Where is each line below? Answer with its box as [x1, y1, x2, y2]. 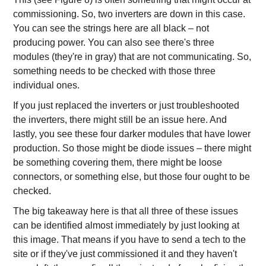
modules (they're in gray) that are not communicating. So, [13, 52, 252, 62]
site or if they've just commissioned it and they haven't [13, 249, 237, 259]
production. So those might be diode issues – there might [13, 143, 252, 153]
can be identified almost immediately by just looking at [13, 220, 240, 230]
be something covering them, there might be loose [13, 157, 223, 167]
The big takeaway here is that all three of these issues [13, 206, 239, 216]
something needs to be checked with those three [13, 66, 216, 76]
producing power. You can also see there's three [13, 37, 215, 47]
